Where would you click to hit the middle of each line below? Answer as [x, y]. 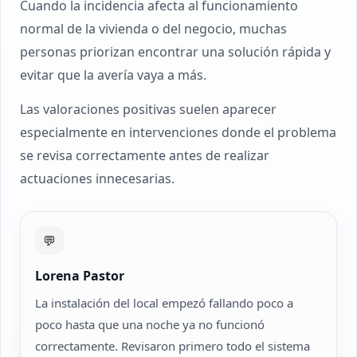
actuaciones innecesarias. [97, 178]
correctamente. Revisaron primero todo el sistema [173, 346]
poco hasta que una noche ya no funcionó [150, 324]
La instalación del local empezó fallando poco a [164, 303]
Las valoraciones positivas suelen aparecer [148, 109]
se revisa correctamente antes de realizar [145, 155]
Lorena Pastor [80, 276]
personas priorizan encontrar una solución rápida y [175, 52]
